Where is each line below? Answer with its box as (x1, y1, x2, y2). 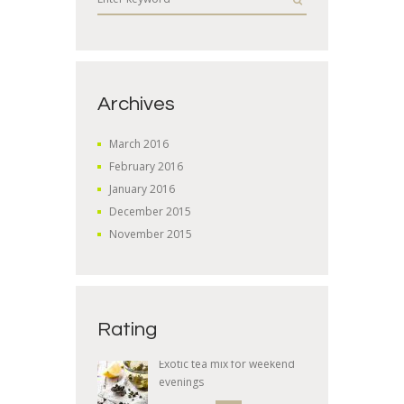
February (109, 158, 159, 174)
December (109, 204, 167, 220)
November (109, 226, 168, 243)
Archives (97, 94, 175, 115)
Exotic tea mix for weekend (159, 356, 296, 372)
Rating (97, 319, 157, 341)
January (109, 180, 151, 197)
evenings (159, 374, 205, 390)
